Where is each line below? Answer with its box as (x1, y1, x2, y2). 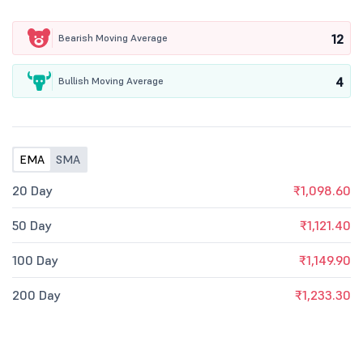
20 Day (12, 182, 53, 199)
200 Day (12, 287, 61, 303)
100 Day (12, 252, 58, 268)
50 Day (12, 217, 52, 233)
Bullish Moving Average (58, 75, 164, 87)
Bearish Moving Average (58, 32, 168, 44)
